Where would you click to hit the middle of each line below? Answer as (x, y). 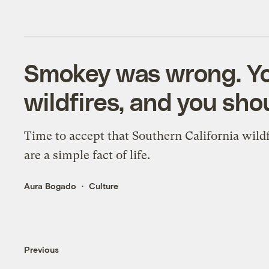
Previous (42, 249)
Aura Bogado (50, 186)
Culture (104, 186)
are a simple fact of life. (87, 155)
